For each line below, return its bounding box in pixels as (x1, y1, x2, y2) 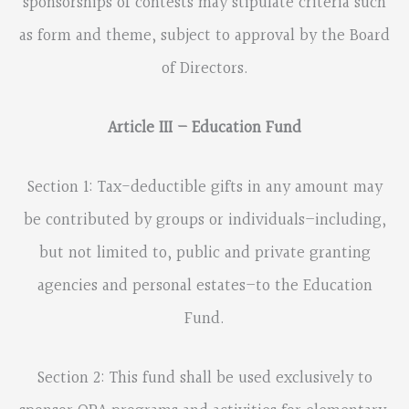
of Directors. (161, 55, 248, 82)
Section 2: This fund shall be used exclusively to (37, 365, 372, 393)
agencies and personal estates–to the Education (37, 273, 372, 300)
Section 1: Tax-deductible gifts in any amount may (26, 174, 383, 202)
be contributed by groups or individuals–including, (23, 207, 386, 235)
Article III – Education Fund (108, 114, 301, 142)
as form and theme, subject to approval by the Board (19, 22, 390, 49)
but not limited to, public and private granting (38, 240, 371, 267)
